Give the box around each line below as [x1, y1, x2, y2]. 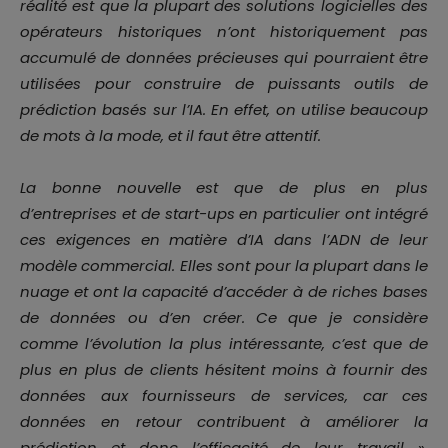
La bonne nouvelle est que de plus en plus [20, 177, 428, 199]
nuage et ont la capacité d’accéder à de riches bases [20, 281, 428, 303]
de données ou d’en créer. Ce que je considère [20, 307, 428, 329]
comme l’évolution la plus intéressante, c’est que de [20, 333, 428, 355]
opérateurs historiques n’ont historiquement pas [20, 21, 428, 43]
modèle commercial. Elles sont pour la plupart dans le [20, 255, 428, 277]
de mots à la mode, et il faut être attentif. [20, 125, 321, 147]
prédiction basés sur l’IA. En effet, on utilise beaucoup [20, 99, 428, 121]
